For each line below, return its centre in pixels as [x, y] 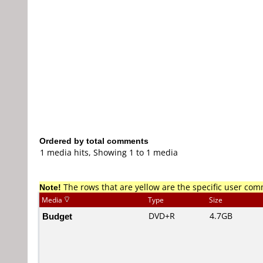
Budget [57, 216]
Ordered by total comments [94, 141]
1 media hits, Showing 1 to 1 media [109, 152]
